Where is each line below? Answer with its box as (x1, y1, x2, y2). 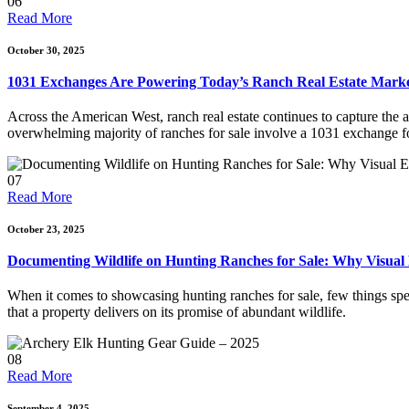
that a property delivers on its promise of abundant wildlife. (7, 304, 346, 320)
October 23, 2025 (7, 224, 85, 235)
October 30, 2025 (7, 45, 85, 56)
